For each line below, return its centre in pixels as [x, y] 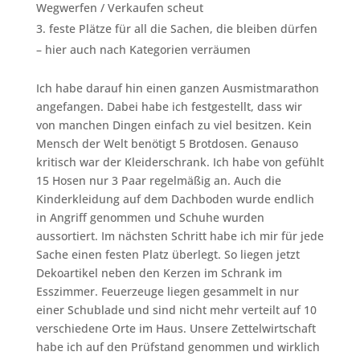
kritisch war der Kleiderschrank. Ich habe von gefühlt [180, 162]
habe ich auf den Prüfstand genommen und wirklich [178, 347]
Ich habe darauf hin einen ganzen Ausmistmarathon [177, 88]
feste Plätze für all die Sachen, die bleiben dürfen [183, 29]
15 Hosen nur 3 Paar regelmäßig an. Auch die [158, 181]
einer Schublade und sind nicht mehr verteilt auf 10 [176, 310]
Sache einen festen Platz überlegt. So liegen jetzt [168, 255]
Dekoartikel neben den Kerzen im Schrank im [159, 273]
